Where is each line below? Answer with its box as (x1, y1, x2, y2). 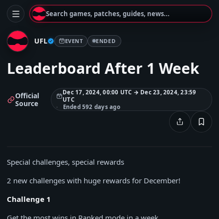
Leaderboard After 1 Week (7, 58, 199, 78)
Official (15, 90, 39, 100)
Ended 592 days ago (63, 103, 120, 110)
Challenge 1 (7, 194, 51, 204)
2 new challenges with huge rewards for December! (7, 175, 180, 185)
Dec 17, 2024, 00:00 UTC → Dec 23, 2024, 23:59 (63, 88, 197, 96)
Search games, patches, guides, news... (46, 9, 170, 18)
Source (15, 98, 38, 108)
